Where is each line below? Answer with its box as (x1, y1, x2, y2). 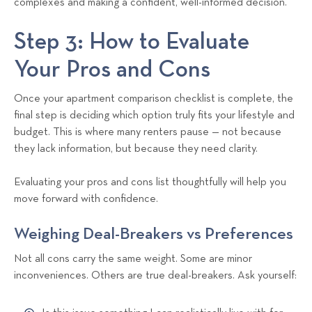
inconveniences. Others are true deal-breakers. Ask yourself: (14, 270, 297, 281)
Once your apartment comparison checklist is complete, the (14, 93, 293, 104)
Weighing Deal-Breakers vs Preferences (14, 225, 293, 242)
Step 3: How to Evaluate (14, 29, 249, 54)
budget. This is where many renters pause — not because (14, 126, 281, 138)
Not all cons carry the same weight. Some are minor (14, 253, 252, 265)
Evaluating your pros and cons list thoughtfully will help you (14, 176, 286, 188)
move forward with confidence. (14, 193, 158, 205)
